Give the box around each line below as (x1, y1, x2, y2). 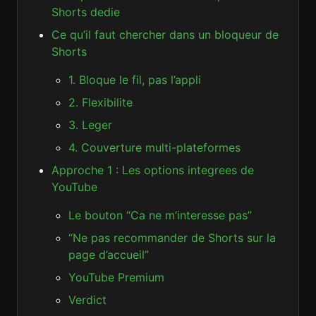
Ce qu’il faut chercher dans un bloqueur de (51, 28, 279, 42)
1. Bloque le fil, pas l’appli (68, 73, 201, 87)
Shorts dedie (51, 5, 120, 19)
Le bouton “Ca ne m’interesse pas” (68, 208, 252, 222)
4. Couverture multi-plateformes (68, 140, 241, 154)
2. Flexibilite (68, 95, 133, 109)
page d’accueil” (68, 248, 149, 262)
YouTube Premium (68, 270, 164, 284)
